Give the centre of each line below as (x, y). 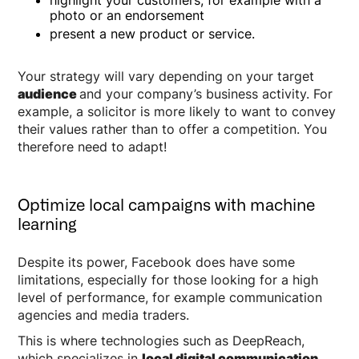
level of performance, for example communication (170, 297)
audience (49, 93)
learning (48, 224)
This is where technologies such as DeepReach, (161, 340)
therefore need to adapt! (97, 146)
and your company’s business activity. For (206, 93)
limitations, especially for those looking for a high (168, 279)
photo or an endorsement (127, 15)
